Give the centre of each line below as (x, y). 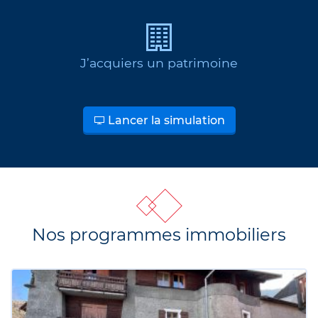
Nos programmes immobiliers (159, 234)
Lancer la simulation (165, 120)
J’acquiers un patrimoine (159, 62)
